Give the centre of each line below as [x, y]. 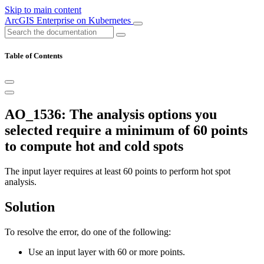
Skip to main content [43, 10]
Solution [30, 207]
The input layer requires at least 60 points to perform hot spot [118, 171]
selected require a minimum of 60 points [126, 131]
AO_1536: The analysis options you [111, 115]
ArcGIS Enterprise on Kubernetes [69, 20]
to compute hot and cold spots [94, 146]
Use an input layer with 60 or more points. [107, 252]
